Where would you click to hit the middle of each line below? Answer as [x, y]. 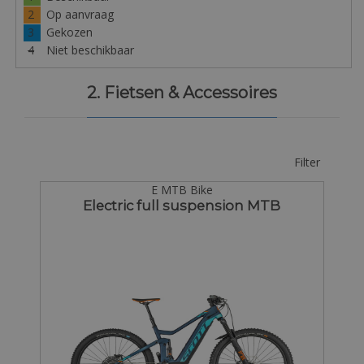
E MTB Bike [182, 190]
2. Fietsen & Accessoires [182, 92]
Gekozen [69, 32]
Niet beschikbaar [90, 50]
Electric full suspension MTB [182, 206]
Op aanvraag [80, 15]
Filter [307, 162]
